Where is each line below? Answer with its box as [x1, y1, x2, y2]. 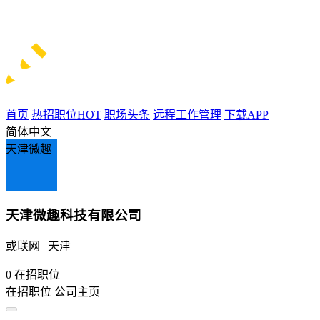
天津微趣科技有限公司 [6, 207, 141, 223]
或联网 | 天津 [6, 240, 71, 253]
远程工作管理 [153, 108, 221, 121]
